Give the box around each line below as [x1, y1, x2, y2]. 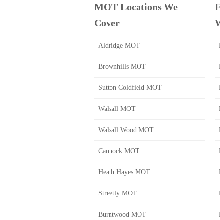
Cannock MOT [98, 147, 139, 155]
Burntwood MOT [98, 211, 146, 218]
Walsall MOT [98, 105, 136, 112]
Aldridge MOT [98, 42, 140, 49]
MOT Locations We [94, 1, 178, 12]
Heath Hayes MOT [98, 168, 150, 176]
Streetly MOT [98, 190, 137, 197]
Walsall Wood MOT [98, 126, 154, 134]
